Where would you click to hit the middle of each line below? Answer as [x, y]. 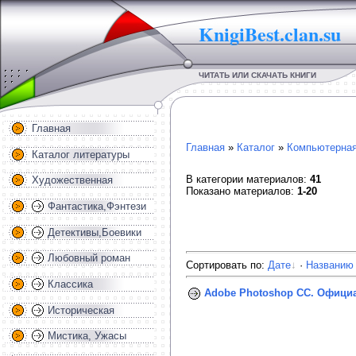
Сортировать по [224, 265]
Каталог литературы [81, 154]
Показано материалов [238, 191]
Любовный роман [89, 258]
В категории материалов [245, 179]
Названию [330, 265]
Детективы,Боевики [95, 232]
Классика [70, 284]
